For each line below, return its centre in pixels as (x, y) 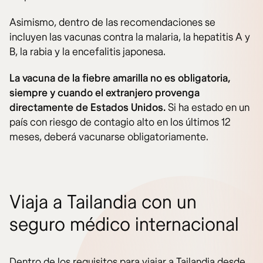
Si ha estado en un (209, 108)
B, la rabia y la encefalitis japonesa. (87, 52)
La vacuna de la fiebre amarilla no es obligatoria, (120, 79)
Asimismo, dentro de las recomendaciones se (112, 23)
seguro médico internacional (124, 225)
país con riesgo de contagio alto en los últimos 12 (120, 123)
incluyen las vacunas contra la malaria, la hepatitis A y (130, 38)
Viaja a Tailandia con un (103, 203)
